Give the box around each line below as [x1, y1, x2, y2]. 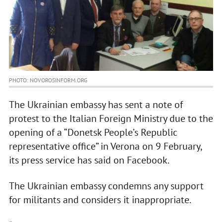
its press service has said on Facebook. [8, 154, 169, 167]
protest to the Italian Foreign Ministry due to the [8, 112, 213, 125]
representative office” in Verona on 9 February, [8, 140, 202, 153]
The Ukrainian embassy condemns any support [8, 179, 204, 193]
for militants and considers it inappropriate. [8, 193, 191, 207]
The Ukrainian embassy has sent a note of [8, 98, 183, 111]
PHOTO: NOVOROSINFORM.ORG [8, 76, 87, 84]
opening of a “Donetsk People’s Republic [8, 126, 177, 139]
